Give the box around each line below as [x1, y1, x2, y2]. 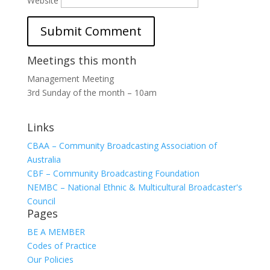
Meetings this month [27, 53, 136, 67]
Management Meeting [27, 73, 114, 84]
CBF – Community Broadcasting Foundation [27, 168, 199, 179]
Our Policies [27, 254, 74, 265]
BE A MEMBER [27, 226, 85, 237]
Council [27, 195, 55, 207]
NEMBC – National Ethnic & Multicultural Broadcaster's [27, 181, 242, 193]
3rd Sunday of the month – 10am [27, 87, 157, 98]
